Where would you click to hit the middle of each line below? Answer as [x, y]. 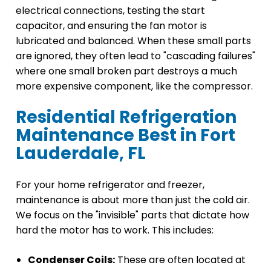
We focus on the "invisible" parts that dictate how [132, 215]
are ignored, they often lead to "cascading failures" [135, 56]
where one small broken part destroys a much [126, 71]
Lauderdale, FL [81, 153]
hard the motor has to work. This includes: [115, 230]
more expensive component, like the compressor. [134, 86]
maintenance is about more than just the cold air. [133, 200]
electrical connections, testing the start [110, 10]
